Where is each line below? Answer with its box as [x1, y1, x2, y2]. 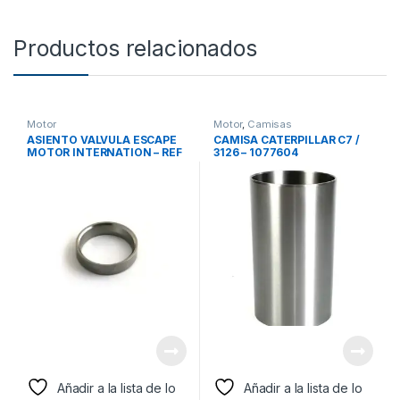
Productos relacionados [13, 34, 257, 62]
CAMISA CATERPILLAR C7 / [212, 133, 360, 147]
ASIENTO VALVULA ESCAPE [26, 133, 177, 147]
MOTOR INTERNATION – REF [26, 146, 182, 160]
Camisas [247, 117, 293, 130]
